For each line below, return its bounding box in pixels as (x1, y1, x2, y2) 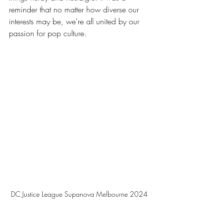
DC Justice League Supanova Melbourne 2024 (11, 189, 148, 199)
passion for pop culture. (9, 28, 87, 39)
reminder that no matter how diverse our (9, 4, 141, 15)
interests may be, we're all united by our (9, 16, 142, 27)
